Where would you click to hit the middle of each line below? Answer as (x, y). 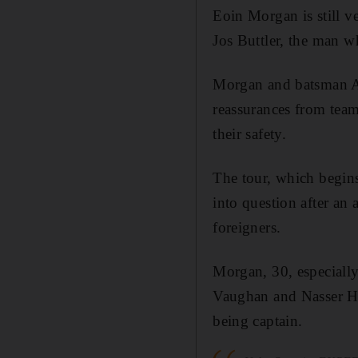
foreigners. (247, 227)
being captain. (258, 320)
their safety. (250, 133)
